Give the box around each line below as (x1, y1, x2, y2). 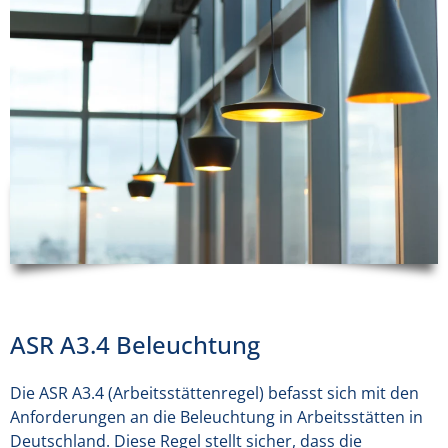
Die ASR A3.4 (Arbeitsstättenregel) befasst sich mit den (10, 382, 419, 405)
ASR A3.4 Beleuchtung (10, 328, 260, 362)
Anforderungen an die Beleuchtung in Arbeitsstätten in (10, 406, 423, 429)
